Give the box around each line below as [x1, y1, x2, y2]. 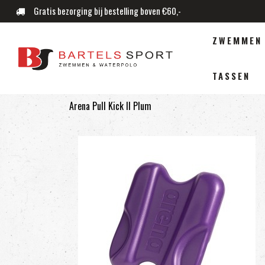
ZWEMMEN [212, 33, 262, 47]
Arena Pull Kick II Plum [69, 99, 151, 113]
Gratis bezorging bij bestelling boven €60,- [32, 4, 182, 17]
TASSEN [212, 69, 250, 82]
